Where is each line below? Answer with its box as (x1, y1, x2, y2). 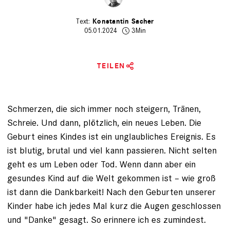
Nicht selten (166, 144, 217, 156)
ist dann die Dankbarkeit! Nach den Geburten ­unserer (7, 186, 216, 198)
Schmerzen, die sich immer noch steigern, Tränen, (7, 103, 201, 114)
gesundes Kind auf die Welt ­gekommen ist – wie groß (7, 172, 216, 184)
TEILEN (97, 61, 125, 71)
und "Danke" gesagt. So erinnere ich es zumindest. (7, 214, 206, 225)
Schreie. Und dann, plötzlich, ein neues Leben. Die (7, 117, 201, 128)
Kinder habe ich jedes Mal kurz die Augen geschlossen (7, 200, 221, 212)
